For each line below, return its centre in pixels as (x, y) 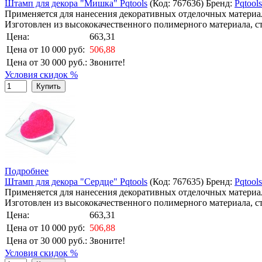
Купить (49, 86)
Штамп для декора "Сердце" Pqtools (76, 181)
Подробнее (27, 171)
